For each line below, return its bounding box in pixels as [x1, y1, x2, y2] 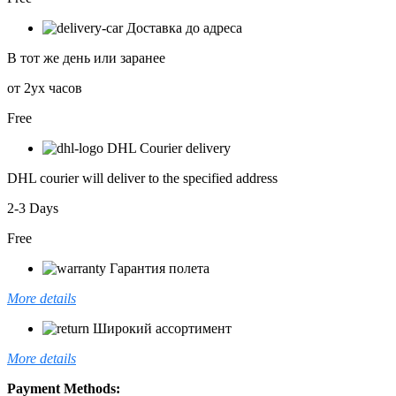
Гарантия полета [110, 260, 209, 276]
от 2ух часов [7, 80, 82, 95]
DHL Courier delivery [107, 140, 231, 156]
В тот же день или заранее [7, 49, 165, 65]
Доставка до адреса [126, 19, 242, 35]
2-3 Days [7, 200, 58, 216]
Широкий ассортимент [93, 320, 232, 336]
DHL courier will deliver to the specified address [7, 170, 278, 186]
